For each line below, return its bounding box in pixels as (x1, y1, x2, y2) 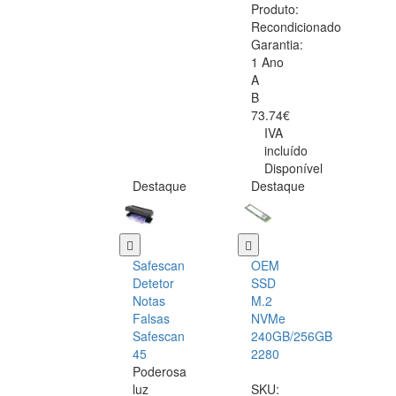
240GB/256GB (251, 327, 332, 346)
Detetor (133, 274, 174, 293)
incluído (264, 141, 308, 160)
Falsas (133, 309, 170, 328)
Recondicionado (251, 18, 341, 36)
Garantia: (251, 35, 303, 54)
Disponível (264, 159, 323, 178)
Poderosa (133, 362, 187, 381)
